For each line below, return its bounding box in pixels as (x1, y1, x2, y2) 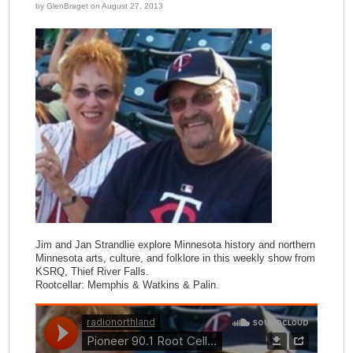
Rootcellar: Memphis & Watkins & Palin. (35, 279, 219, 291)
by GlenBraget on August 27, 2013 (35, 2, 163, 10)
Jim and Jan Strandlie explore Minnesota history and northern (35, 239, 315, 251)
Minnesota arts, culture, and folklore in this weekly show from (35, 252, 315, 264)
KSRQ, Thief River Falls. (35, 266, 149, 277)
